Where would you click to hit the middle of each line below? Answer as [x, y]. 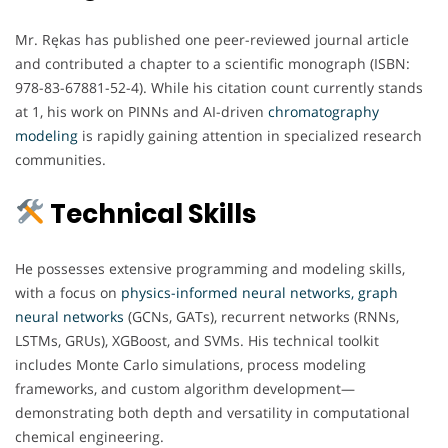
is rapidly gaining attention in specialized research [250, 135]
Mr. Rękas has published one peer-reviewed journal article [212, 39]
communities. [60, 159]
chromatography [323, 111]
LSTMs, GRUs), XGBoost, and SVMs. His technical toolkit [197, 340]
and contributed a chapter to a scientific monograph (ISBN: [212, 63]
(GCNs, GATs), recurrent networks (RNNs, [261, 316]
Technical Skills [150, 213]
